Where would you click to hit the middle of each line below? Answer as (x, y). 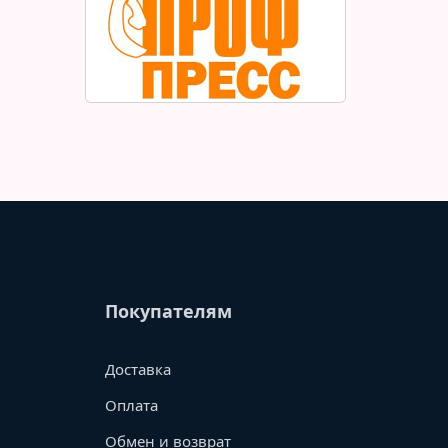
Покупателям (168, 311)
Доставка (137, 369)
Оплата (131, 405)
